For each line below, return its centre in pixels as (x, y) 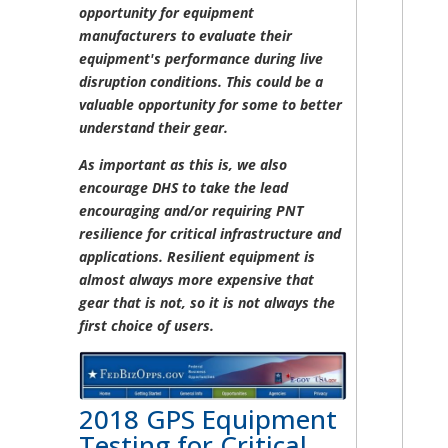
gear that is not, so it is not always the (207, 302)
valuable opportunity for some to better (211, 104)
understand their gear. (154, 127)
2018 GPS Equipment (208, 419)
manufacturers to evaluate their (186, 35)
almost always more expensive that (197, 279)
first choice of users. (147, 325)
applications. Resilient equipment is (197, 256)
